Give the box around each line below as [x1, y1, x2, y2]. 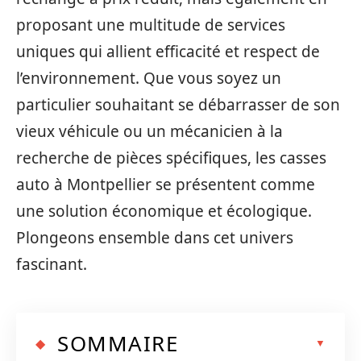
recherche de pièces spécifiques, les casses [16, 147, 326, 168]
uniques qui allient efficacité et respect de [16, 41, 320, 62]
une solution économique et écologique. [16, 201, 312, 222]
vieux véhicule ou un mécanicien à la [16, 121, 283, 142]
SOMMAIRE [57, 328, 178, 358]
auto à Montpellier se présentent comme [16, 174, 315, 195]
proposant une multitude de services [16, 15, 285, 35]
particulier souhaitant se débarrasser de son [16, 94, 340, 115]
